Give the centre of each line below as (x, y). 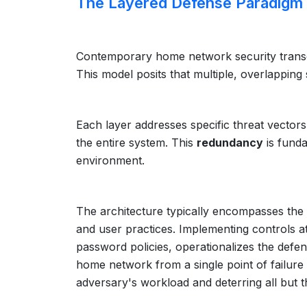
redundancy (230, 143)
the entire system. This (136, 143)
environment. (110, 160)
